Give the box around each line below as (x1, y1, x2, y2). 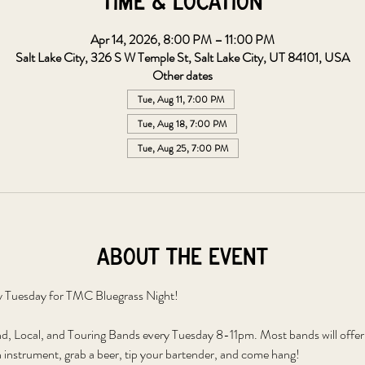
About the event (97, 246, 268, 270)
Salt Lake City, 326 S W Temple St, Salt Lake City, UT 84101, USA (15, 48, 350, 67)
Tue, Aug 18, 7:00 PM (137, 117, 226, 131)
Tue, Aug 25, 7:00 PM (137, 141, 228, 156)
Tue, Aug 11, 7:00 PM (137, 92, 224, 107)
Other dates (152, 66, 213, 85)
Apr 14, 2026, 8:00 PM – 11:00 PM (90, 30, 275, 49)
